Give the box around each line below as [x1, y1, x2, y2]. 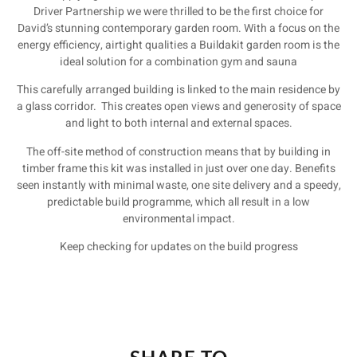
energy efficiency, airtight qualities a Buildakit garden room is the [18, 37, 339, 53]
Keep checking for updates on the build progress [59, 238, 298, 256]
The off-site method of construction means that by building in [26, 143, 331, 160]
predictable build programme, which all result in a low [47, 193, 310, 210]
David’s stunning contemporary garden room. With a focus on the [18, 20, 339, 37]
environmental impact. [122, 210, 235, 227]
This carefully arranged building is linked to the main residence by [17, 81, 340, 99]
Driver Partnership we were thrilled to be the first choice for [33, 3, 324, 20]
